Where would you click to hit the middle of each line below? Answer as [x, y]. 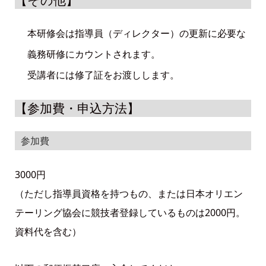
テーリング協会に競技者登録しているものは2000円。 [130, 212]
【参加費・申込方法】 [77, 108]
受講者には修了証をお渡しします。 [103, 75]
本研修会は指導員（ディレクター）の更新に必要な [136, 34]
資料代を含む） [48, 231]
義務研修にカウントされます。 [94, 54]
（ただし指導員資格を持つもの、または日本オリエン [129, 193]
